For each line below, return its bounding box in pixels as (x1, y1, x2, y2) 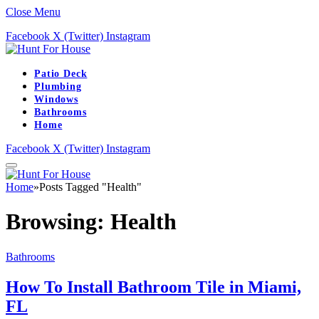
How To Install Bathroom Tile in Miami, (6, 277, 301, 296)
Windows (34, 94, 78, 105)
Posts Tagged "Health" (39, 181, 142, 193)
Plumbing (34, 81, 82, 92)
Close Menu (6, 6, 61, 18)
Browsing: (6, 209, 110, 235)
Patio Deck (34, 68, 88, 79)
